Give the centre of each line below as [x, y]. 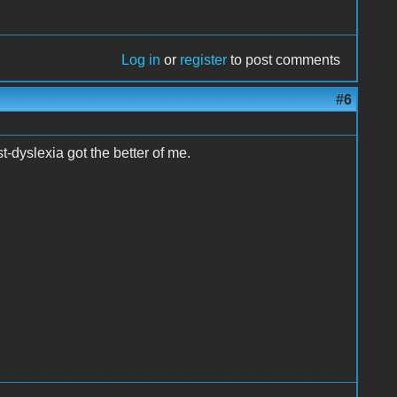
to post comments [284, 59]
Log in [141, 59]
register [204, 59]
